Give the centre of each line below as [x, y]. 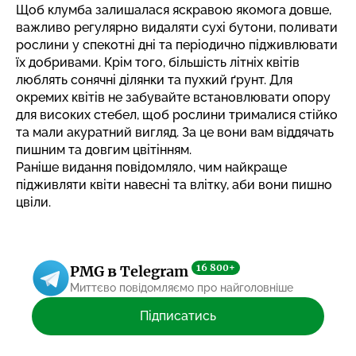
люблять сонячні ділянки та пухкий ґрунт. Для [154, 79]
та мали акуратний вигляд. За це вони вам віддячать [175, 132]
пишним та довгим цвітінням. [104, 149]
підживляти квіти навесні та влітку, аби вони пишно [174, 184]
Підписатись [178, 315]
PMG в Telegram [131, 271]
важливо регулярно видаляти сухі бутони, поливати [177, 27]
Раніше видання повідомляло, [107, 167]
